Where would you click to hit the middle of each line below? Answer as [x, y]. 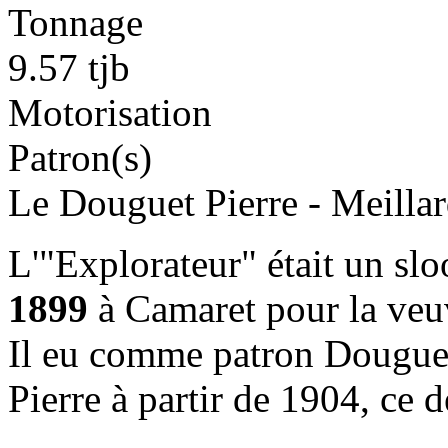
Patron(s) [80, 157]
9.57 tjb [69, 67]
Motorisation [110, 112]
